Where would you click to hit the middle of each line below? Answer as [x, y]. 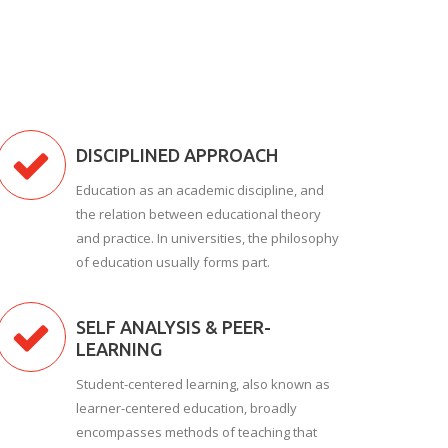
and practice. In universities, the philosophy [207, 238]
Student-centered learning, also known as [203, 384]
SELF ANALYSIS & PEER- [173, 327]
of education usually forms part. [173, 262]
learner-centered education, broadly [186, 408]
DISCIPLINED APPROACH [177, 155]
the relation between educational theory [198, 214]
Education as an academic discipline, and [200, 190]
